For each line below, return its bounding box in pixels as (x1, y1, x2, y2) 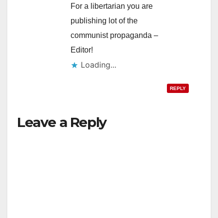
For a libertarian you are (71, 1, 153, 10)
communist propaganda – (71, 31, 158, 39)
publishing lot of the (71, 16, 138, 25)
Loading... (81, 59, 116, 70)
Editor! (71, 45, 93, 54)
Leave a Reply (17, 113, 107, 130)
